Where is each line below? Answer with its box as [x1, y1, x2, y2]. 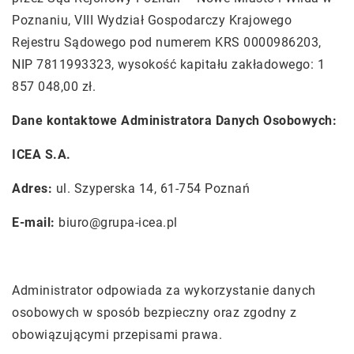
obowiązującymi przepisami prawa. [12, 327, 226, 342]
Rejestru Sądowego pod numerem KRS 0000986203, [12, 35, 322, 50]
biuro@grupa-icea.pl [58, 215, 178, 230]
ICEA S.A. [12, 147, 71, 162]
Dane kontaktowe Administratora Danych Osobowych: [12, 113, 337, 128]
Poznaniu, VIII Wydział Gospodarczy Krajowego [12, 13, 292, 28]
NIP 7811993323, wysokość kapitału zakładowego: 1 [12, 57, 325, 72]
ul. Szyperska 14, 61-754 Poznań [52, 181, 250, 196]
